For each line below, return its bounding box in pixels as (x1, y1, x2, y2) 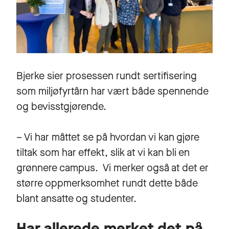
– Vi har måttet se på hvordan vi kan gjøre (16, 130, 199, 144)
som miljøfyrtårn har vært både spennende (16, 84, 209, 98)
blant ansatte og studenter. (16, 191, 136, 205)
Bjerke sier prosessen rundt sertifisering (16, 68, 197, 83)
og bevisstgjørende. (16, 99, 106, 113)
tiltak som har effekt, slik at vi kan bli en (16, 145, 190, 159)
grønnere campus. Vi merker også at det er (16, 161, 209, 175)
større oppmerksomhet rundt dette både (16, 176, 198, 190)
